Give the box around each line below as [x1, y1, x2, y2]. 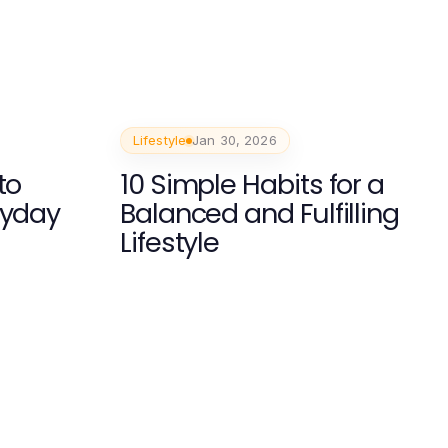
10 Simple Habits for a [119, 166, 385, 203]
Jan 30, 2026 [192, 132, 277, 148]
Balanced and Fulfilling [119, 195, 400, 232]
